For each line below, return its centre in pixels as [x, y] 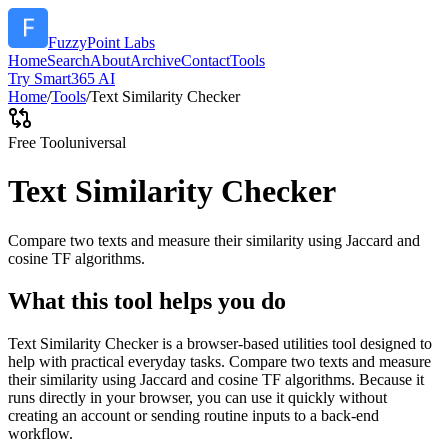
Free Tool [38, 142]
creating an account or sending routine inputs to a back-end [193, 415]
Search [68, 60]
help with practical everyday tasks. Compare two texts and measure [219, 361]
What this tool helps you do [147, 300]
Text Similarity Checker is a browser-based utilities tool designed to [220, 343]
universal [97, 142]
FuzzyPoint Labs [101, 42]
